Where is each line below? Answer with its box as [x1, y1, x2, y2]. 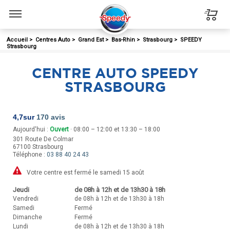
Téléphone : [13, 151, 47, 158]
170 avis [36, 113, 65, 121]
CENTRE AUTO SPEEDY [32, 65, 198, 81]
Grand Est [78, 36, 104, 43]
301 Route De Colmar [13, 136, 73, 143]
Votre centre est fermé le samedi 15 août [27, 168, 144, 176]
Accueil [7, 36, 28, 43]
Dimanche [13, 213, 42, 221]
